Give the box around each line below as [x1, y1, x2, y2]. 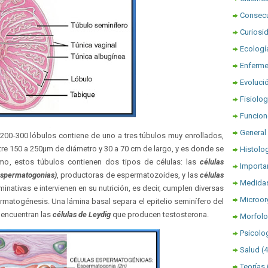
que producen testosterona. [111, 210, 209, 219]
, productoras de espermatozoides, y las [56, 170, 200, 179]
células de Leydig [53, 210, 111, 219]
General [240, 128, 266, 137]
